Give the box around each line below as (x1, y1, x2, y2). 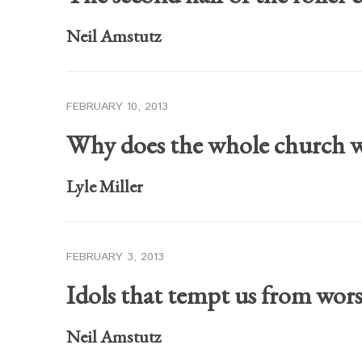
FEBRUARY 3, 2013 (66, 249, 164, 265)
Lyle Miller (66, 175, 143, 198)
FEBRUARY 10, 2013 (66, 99, 168, 115)
